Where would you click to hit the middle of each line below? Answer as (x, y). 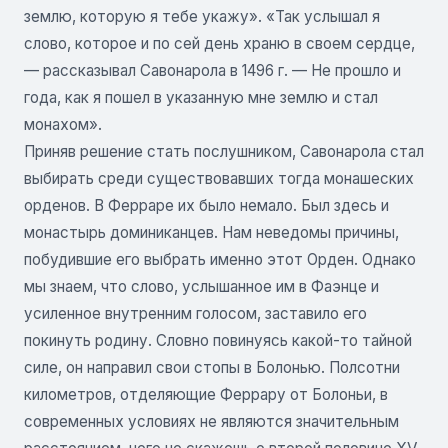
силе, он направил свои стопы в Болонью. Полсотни (212, 367)
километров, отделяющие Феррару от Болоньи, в (206, 394)
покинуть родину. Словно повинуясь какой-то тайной (218, 340)
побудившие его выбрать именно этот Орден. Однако (220, 259)
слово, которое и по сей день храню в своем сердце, (219, 43)
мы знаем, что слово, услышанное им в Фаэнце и (201, 286)
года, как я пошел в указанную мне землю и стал (201, 97)
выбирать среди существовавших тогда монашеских (219, 178)
